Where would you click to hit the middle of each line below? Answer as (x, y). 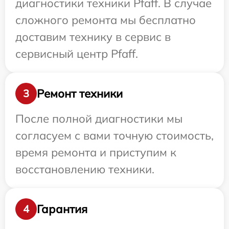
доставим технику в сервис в (93, 37)
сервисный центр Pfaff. (77, 54)
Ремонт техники (80, 93)
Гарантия (62, 209)
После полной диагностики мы (99, 119)
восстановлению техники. (85, 169)
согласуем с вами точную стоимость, (114, 136)
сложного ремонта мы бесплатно (106, 20)
